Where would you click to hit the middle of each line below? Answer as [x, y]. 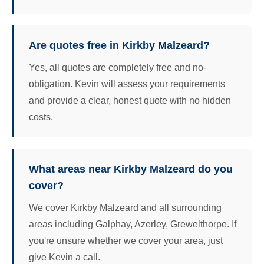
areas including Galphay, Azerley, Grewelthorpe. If [133, 224]
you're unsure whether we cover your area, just [126, 240]
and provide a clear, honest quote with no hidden [130, 100]
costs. [41, 117]
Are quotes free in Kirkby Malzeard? [119, 45]
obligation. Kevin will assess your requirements [127, 84]
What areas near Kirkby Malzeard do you [131, 169]
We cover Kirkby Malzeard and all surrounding [125, 207]
